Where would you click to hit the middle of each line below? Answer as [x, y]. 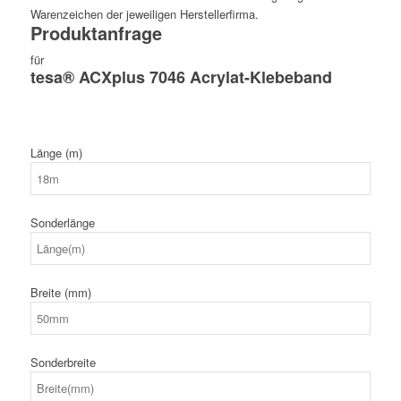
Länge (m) [56, 152]
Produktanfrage [96, 32]
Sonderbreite [63, 362]
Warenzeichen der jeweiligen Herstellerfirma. [144, 13]
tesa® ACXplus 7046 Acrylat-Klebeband [181, 77]
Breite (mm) [60, 292]
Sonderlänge [62, 222]
